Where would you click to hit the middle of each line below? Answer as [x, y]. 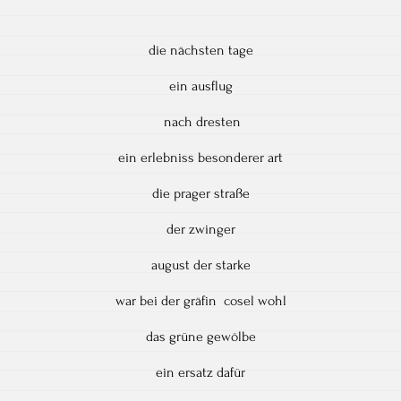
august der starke [200, 264]
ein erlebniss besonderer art [200, 157]
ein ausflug [200, 85]
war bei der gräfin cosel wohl [200, 300]
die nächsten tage [200, 50]
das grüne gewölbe [200, 336]
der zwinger [200, 229]
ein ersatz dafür [200, 372]
